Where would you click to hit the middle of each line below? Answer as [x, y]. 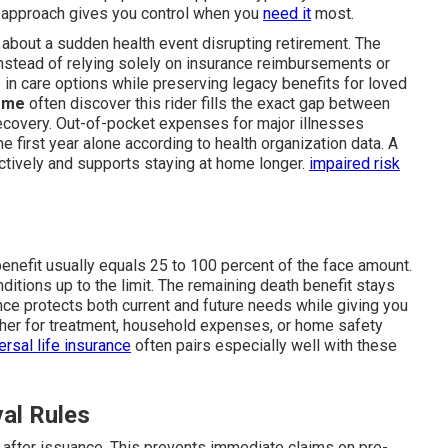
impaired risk [354, 163]
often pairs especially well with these [264, 345]
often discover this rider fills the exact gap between [207, 103]
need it [287, 13]
